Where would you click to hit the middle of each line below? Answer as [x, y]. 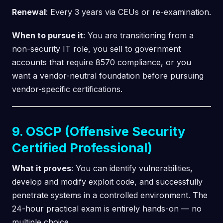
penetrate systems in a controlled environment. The [110, 195]
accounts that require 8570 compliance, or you [102, 62]
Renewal [29, 12]
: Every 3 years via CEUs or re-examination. [128, 12]
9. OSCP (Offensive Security [99, 131]
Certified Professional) [82, 147]
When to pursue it [48, 35]
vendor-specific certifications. [67, 89]
